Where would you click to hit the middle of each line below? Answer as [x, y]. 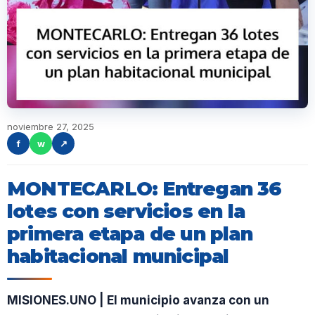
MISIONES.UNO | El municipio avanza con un [138, 300]
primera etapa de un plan [130, 234]
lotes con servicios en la [126, 211]
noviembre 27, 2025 [51, 127]
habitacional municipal [118, 256]
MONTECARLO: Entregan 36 [144, 189]
